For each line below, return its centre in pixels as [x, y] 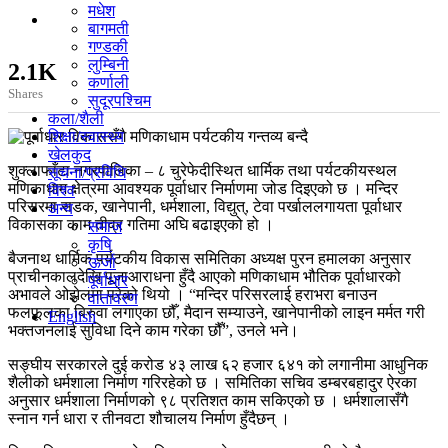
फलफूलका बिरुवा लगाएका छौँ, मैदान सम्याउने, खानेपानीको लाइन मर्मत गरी [216, 312]
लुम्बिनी [108, 64]
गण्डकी [108, 46]
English [72, 316]
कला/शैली [76, 118]
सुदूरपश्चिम [119, 100]
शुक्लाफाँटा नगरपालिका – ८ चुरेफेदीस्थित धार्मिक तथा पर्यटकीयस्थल [202, 170]
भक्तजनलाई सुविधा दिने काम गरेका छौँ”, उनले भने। [153, 330]
